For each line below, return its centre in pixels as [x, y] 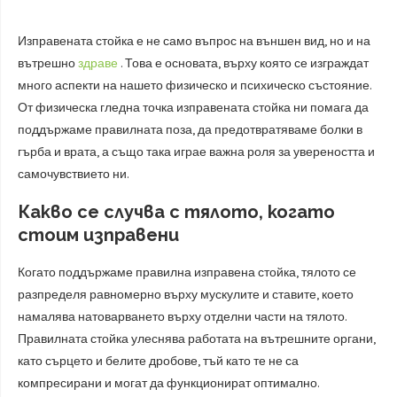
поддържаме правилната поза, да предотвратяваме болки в [190, 130]
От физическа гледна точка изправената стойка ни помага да [193, 108]
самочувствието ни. [73, 174]
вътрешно [48, 63]
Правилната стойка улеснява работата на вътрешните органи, [197, 339]
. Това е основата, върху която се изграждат [243, 63]
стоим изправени [98, 235]
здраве [98, 63]
